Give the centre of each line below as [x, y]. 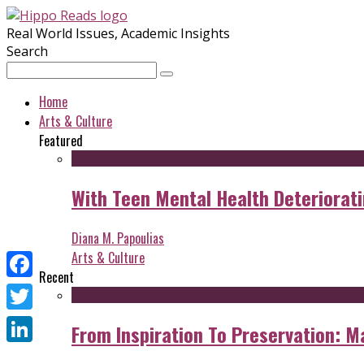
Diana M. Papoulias [118, 238]
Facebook [36, 290]
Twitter [29, 323]
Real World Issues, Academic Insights [118, 33]
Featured [61, 141]
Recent [56, 277]
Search [27, 51]
